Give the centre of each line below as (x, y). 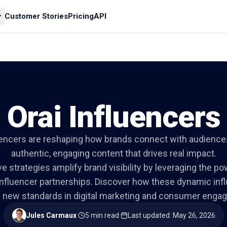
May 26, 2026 (194, 215)
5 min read (102, 215)
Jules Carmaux (51, 215)
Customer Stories (36, 16)
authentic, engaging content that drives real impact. (113, 153)
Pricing (81, 16)
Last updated (148, 215)
